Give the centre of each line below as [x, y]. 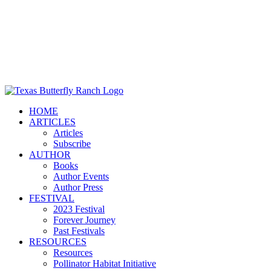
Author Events [81, 176]
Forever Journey [84, 220]
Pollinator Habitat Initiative [105, 263]
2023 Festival [79, 209]
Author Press [78, 187]
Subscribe [72, 144]
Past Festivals [79, 231]
